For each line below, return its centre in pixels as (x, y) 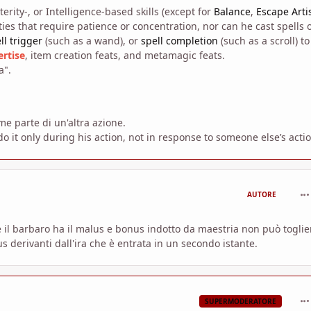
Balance (232, 12)
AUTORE (261, 195)
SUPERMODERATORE (240, 301)
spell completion (179, 41)
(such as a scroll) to (264, 41)
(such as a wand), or (92, 41)
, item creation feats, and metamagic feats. (125, 56)
